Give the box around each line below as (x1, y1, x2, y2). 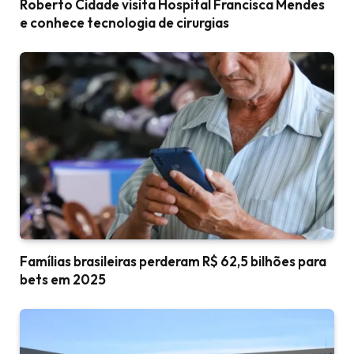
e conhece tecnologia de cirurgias (20, 14, 229, 32)
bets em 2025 (20, 270, 106, 288)
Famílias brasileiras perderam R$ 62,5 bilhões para (20, 252, 326, 269)
